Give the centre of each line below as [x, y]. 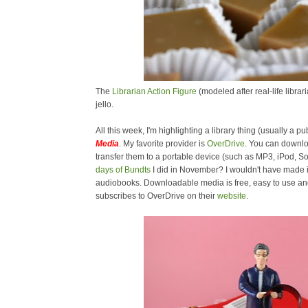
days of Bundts [123, 170]
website [232, 196]
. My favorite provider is [163, 144]
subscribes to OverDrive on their [156, 196]
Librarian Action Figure [154, 91]
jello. [104, 104]
